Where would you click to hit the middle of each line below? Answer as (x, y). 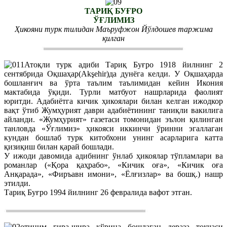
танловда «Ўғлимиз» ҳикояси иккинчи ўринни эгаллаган (113, 128)
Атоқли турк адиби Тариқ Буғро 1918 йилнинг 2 (124, 64)
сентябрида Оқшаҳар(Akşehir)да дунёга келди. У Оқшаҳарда (113, 73)
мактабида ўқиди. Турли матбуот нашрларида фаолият (113, 92)
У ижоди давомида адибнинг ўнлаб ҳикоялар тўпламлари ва (113, 156)
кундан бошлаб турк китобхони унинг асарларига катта (113, 137)
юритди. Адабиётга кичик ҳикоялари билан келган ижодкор (113, 101)
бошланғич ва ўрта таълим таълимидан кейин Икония (113, 83)
